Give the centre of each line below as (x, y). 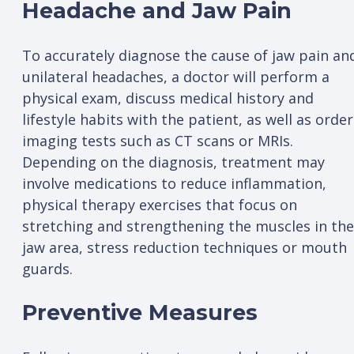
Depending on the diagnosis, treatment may (173, 162)
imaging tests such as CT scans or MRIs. (158, 140)
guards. (49, 268)
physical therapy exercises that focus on (160, 204)
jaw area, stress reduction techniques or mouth (185, 247)
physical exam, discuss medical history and (168, 98)
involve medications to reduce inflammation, (174, 183)
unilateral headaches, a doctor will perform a (176, 76)
